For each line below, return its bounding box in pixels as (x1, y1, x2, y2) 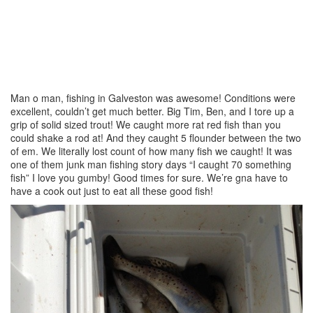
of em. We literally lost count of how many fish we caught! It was (10, 144, 292, 158)
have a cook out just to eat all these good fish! (10, 184, 213, 198)
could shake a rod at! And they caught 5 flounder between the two (10, 131, 301, 145)
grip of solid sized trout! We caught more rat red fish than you (10, 117, 281, 131)
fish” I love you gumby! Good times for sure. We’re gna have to (10, 170, 288, 184)
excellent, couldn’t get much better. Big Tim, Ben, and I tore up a (10, 104, 294, 118)
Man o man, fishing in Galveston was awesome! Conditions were (10, 91, 296, 105)
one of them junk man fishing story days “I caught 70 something (10, 157, 291, 171)
